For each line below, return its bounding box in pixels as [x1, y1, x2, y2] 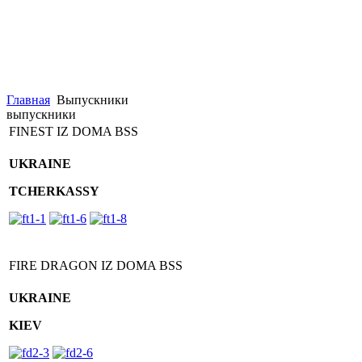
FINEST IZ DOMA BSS [9, 124, 138, 138]
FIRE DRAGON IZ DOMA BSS [9, 259, 183, 272]
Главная [6, 93, 50, 107]
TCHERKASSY [9, 184, 99, 198]
